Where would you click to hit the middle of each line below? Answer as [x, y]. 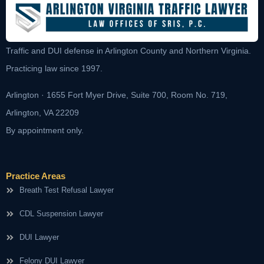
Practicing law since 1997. [54, 69]
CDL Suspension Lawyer [61, 214]
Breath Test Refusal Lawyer [66, 190]
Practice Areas [36, 176]
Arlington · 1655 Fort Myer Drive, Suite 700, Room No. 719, [117, 95]
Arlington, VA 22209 [42, 112]
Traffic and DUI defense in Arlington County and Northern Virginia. [128, 51]
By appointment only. [45, 130]
